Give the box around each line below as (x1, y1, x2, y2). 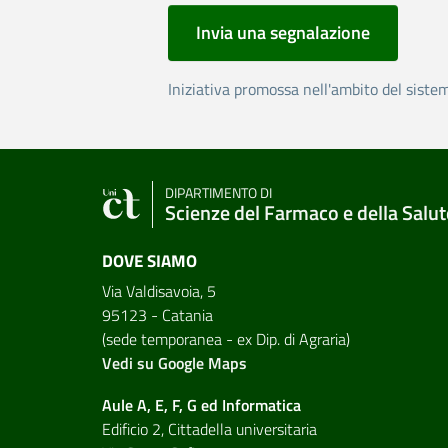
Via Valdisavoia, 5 (102, 278, 216, 303)
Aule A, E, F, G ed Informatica (102, 392, 301, 417)
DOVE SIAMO (102, 247, 197, 274)
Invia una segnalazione (196, 18, 370, 46)
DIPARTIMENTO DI (165, 182, 272, 204)
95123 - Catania (102, 302, 213, 327)
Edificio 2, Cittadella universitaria (102, 416, 317, 441)
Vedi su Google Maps (102, 350, 247, 375)
